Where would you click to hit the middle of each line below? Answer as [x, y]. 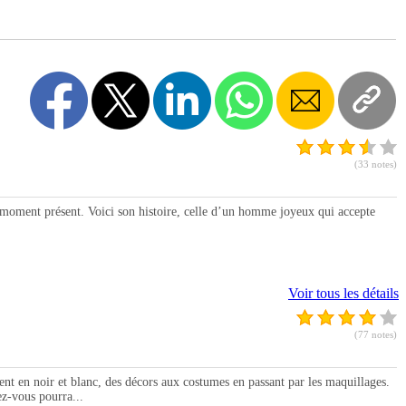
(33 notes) [376, 164]
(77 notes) [376, 335]
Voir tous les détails [343, 294]
